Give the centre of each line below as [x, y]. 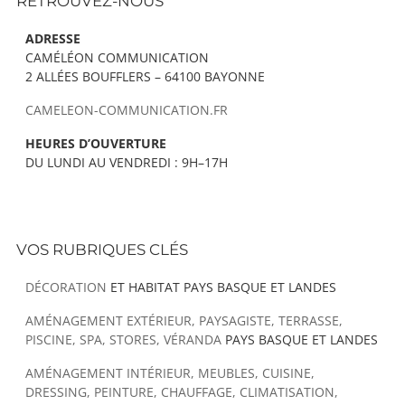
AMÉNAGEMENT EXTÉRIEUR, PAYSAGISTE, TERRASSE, [184, 321]
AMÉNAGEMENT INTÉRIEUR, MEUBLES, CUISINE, [170, 373]
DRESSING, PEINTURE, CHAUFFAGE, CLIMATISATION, [182, 392]
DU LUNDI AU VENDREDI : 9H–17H [127, 163]
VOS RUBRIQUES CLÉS [102, 250]
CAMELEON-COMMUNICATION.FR [127, 110]
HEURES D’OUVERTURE [96, 144]
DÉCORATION [66, 287]
